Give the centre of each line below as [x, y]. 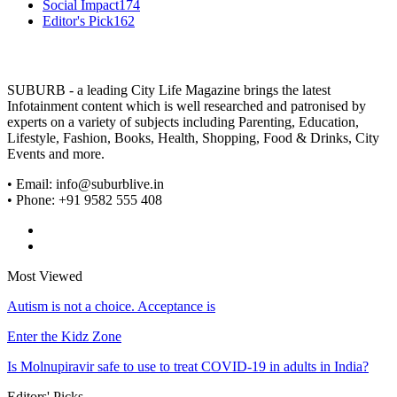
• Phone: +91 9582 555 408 [85, 200]
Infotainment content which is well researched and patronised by [187, 106]
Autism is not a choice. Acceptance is [111, 307]
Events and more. [56, 154]
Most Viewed [45, 276]
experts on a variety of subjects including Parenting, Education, [183, 122]
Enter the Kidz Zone [64, 337]
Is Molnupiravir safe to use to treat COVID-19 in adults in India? [188, 367]
